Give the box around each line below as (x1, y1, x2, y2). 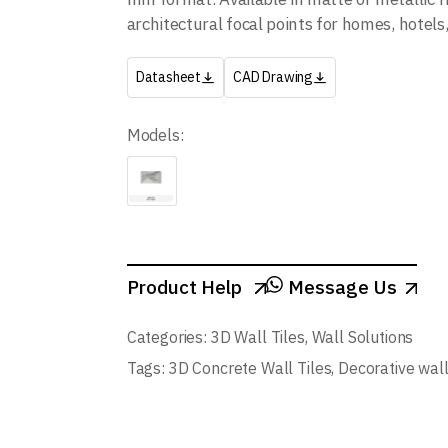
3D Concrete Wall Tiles (167, 358, 332, 378)
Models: (126, 125, 184, 145)
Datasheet (135, 68, 202, 86)
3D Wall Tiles (209, 327, 305, 347)
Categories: (126, 327, 207, 347)
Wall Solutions (311, 327, 414, 347)
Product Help (126, 275, 246, 299)
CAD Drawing (233, 68, 314, 86)
